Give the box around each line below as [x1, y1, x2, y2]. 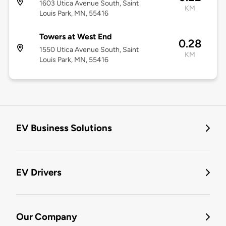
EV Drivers [16, 166, 62, 179]
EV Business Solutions [16, 122, 112, 134]
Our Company [16, 211, 77, 223]
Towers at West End [39, 32, 112, 42]
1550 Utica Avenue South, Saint [39, 45, 139, 54]
